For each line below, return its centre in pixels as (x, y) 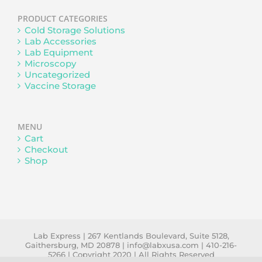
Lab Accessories (61, 41)
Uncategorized (57, 75)
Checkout (46, 149)
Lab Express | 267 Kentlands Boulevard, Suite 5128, (131, 236)
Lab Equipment (59, 52)
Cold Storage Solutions (75, 30)
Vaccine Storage (60, 86)
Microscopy (50, 63)
